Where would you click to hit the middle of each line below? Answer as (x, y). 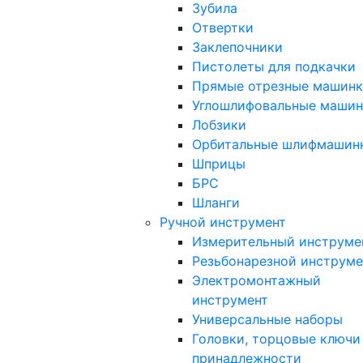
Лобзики (219, 124)
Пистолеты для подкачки (274, 66)
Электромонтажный (256, 280)
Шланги (216, 202)
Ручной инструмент (223, 222)
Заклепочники (237, 47)
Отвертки (223, 27)
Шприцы (219, 163)
